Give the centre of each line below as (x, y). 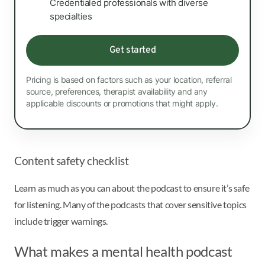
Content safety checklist (72, 161)
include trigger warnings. (62, 221)
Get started (132, 50)
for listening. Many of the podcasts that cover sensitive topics (130, 204)
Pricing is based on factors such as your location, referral (129, 80)
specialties (71, 16)
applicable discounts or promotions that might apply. (122, 104)
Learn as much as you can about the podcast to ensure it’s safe (132, 188)
